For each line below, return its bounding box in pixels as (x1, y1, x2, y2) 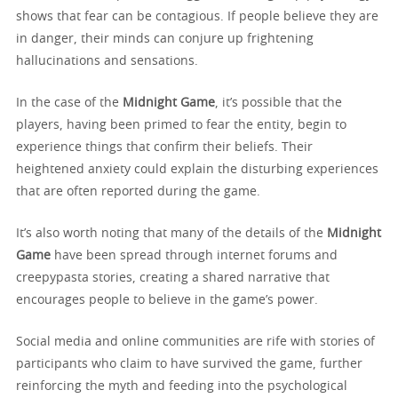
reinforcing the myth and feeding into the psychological (16, 379, 347, 393)
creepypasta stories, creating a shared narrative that (16, 271, 330, 284)
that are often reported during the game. (16, 185, 260, 198)
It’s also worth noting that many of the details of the (16, 227, 327, 240)
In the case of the (16, 96, 123, 109)
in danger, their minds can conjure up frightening (16, 32, 314, 45)
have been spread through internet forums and (51, 249, 338, 262)
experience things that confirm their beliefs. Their (16, 140, 313, 154)
